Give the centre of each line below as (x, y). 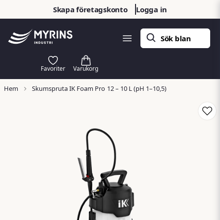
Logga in (151, 9)
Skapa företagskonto (90, 9)
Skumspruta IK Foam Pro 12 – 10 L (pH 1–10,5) (99, 88)
